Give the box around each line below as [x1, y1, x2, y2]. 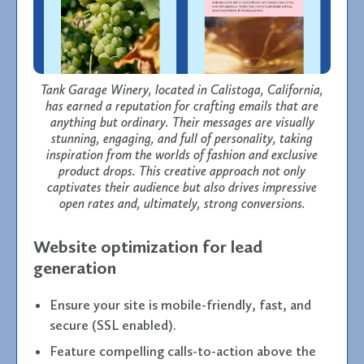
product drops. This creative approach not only [58, 162, 305, 179]
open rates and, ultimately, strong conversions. [58, 195, 305, 211]
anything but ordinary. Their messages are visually [50, 114, 314, 130]
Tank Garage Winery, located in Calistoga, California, [41, 81, 323, 97]
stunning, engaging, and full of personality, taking [51, 130, 313, 146]
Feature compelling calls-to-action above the [50, 342, 316, 359]
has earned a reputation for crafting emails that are [45, 97, 318, 114]
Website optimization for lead [33, 235, 262, 258]
